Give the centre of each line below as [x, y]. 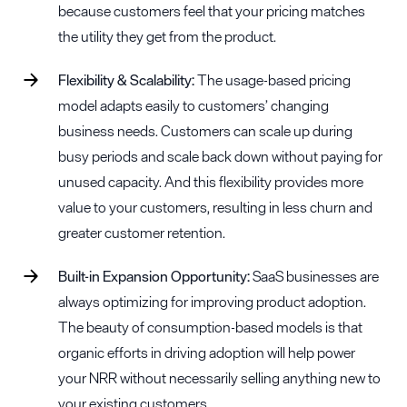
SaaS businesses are [314, 276]
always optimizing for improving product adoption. [212, 301]
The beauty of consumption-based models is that [210, 327]
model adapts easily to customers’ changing [194, 105]
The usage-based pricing [274, 79]
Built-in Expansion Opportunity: [154, 276]
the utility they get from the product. [169, 36]
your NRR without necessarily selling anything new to [219, 377]
